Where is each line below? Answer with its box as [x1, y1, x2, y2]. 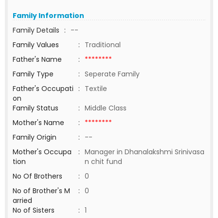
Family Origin [13, 132, 56, 142]
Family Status [13, 103, 58, 113]
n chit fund [85, 157, 126, 166]
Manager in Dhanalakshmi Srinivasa [85, 147, 204, 157]
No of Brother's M [13, 186, 70, 196]
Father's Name [13, 54, 62, 64]
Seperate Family [85, 69, 140, 79]
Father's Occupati [13, 84, 73, 93]
